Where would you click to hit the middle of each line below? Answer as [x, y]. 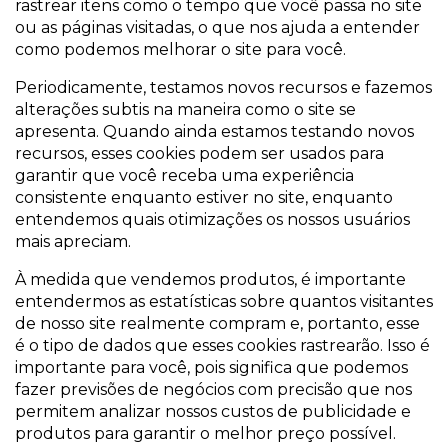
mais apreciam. [73, 241]
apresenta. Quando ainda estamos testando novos [214, 131]
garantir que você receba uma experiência [184, 175]
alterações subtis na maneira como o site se [185, 109]
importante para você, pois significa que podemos [211, 367]
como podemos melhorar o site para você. [180, 49]
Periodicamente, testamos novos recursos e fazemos [223, 87]
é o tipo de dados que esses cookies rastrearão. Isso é [222, 345]
